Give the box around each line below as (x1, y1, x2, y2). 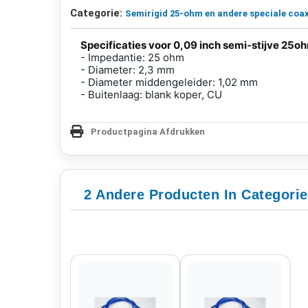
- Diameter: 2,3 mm (80, 63, 175, 76)
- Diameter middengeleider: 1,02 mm (80, 75, 258, 89)
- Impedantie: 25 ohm (80, 50, 184, 64)
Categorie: (70, 6, 122, 19)
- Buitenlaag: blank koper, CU (80, 87, 222, 101)
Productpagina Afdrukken (91, 126, 205, 137)
